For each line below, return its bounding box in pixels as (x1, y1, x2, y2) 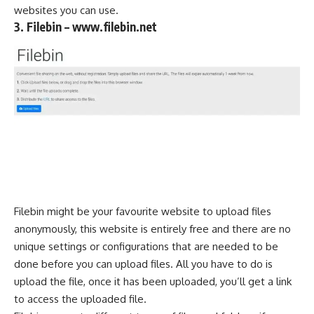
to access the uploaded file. (14, 292, 146, 306)
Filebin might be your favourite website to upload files (14, 205, 271, 219)
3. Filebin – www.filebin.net (14, 18, 157, 34)
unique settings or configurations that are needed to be (14, 240, 278, 254)
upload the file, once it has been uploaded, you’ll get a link (14, 275, 292, 289)
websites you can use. (14, 3, 118, 17)
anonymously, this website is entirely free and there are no (14, 222, 291, 236)
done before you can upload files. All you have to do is (14, 257, 273, 271)
